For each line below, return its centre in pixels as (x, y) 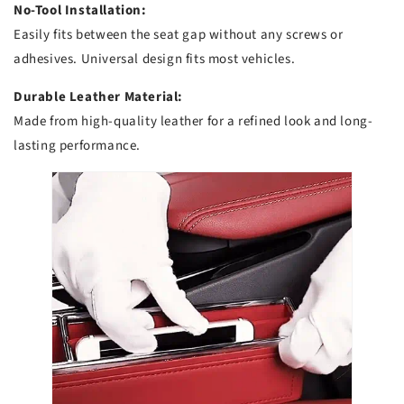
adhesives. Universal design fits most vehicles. (155, 60)
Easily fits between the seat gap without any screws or (179, 35)
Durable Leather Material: (98, 97)
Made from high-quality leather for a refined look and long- (193, 122)
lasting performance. (77, 146)
